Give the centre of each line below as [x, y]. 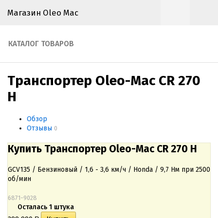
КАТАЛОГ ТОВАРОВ [41, 44]
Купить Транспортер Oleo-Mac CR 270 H [102, 149]
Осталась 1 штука [45, 207]
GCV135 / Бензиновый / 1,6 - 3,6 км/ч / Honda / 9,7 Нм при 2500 [109, 170]
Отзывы [39, 128]
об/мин [19, 179]
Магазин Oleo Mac [43, 13]
